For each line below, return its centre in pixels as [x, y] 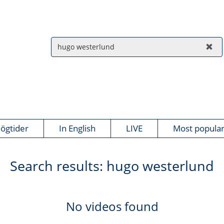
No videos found [112, 206]
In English [77, 128]
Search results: [58, 166]
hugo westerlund [160, 166]
